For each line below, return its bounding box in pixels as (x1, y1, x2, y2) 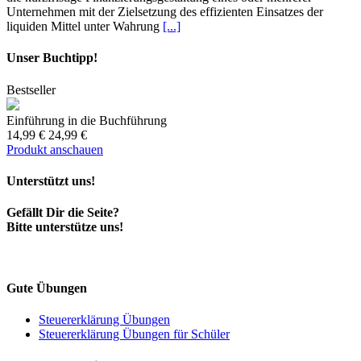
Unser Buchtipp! (6, 51, 98, 65)
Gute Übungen (6, 280, 87, 295)
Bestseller (6, 82, 56, 97)
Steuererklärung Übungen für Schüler (39, 326, 230, 341)
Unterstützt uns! (6, 173, 95, 188)
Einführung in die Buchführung (6, 113, 167, 127)
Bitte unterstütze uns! (6, 220, 123, 234)
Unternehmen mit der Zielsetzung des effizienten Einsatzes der (6, 5, 323, 19)
